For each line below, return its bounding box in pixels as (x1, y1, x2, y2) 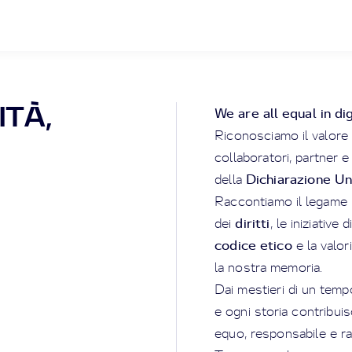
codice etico (214, 236, 292, 253)
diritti (235, 214, 270, 231)
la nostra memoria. (214, 259, 323, 275)
